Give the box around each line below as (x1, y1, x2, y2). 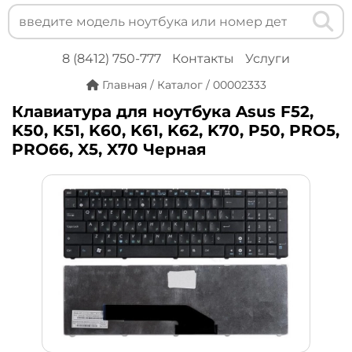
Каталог (156, 78, 203, 92)
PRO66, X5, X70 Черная (12, 140, 207, 159)
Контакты (172, 51, 234, 66)
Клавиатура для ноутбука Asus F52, (12, 102, 313, 122)
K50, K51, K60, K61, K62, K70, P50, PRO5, (12, 121, 339, 141)
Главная (101, 78, 147, 92)
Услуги (245, 51, 290, 66)
